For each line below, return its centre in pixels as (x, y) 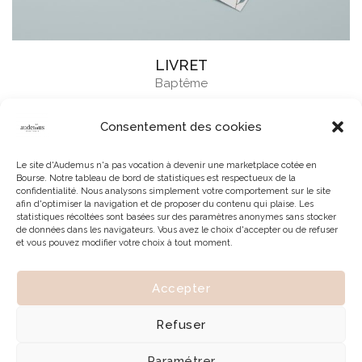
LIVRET (181, 65)
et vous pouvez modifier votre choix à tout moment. (124, 243)
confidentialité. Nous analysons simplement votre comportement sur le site (173, 191)
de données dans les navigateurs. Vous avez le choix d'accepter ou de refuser (177, 230)
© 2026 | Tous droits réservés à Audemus (181, 304)
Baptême (181, 83)
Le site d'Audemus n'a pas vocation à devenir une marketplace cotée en (166, 165)
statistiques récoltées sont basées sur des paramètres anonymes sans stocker (176, 217)
